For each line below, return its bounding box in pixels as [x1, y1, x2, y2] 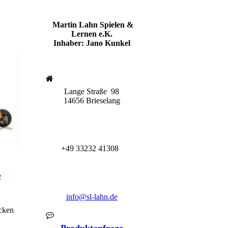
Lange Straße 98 [64, 87, 119, 96]
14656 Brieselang [63, 96, 120, 105]
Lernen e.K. [71, 30, 112, 38]
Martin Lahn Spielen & [52, 20, 133, 29]
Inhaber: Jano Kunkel [53, 39, 130, 47]
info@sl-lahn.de [66, 192, 118, 201]
